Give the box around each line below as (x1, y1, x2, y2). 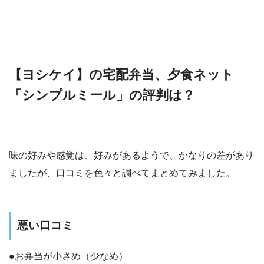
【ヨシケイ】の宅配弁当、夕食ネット (9, 67, 234, 82)
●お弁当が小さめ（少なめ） (9, 251, 128, 262)
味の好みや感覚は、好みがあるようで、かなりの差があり (9, 150, 254, 160)
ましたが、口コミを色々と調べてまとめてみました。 (9, 167, 235, 178)
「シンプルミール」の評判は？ (9, 88, 195, 103)
